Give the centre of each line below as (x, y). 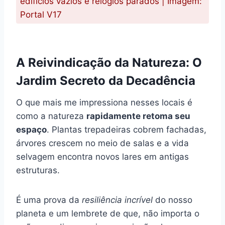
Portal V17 (41, 14)
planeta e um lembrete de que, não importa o (108, 213)
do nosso (173, 200)
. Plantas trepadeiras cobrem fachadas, (127, 129)
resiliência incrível (117, 200)
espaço (31, 129)
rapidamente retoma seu (138, 116)
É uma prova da (49, 200)
